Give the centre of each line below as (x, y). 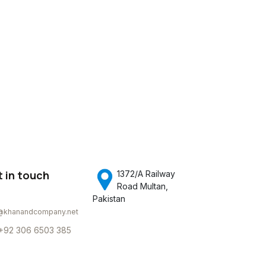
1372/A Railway (146, 174)
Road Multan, (143, 186)
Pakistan (109, 199)
